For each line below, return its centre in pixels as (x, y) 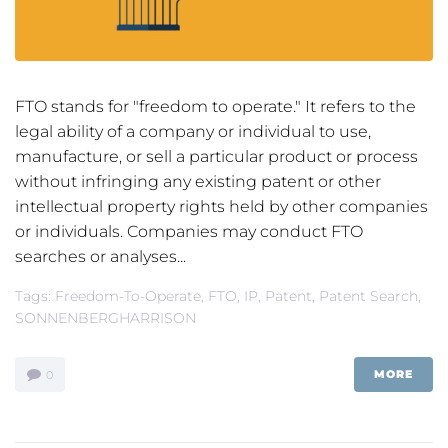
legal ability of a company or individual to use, (193, 132)
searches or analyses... (100, 257)
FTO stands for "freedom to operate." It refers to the (215, 107)
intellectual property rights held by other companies (221, 207)
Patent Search (368, 296)
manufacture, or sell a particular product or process (216, 157)
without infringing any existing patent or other (198, 182)
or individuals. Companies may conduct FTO (189, 232)
